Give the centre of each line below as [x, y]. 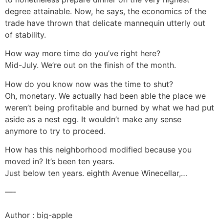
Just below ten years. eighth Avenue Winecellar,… [96, 173]
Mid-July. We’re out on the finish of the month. [90, 65]
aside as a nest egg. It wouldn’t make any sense [93, 119]
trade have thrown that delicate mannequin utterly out [105, 23]
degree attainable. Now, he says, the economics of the [106, 11]
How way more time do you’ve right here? [83, 54]
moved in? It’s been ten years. [60, 161]
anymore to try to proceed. [55, 131]
